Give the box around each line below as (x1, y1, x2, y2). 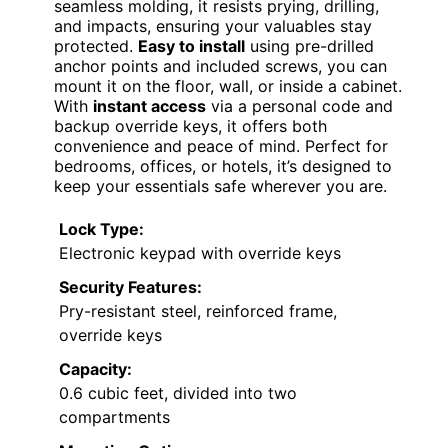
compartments (59, 407, 170, 428)
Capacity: (59, 359, 132, 380)
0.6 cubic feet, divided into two (59, 383, 297, 404)
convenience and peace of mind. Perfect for (54, 136, 388, 157)
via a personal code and (206, 96, 393, 117)
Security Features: (59, 277, 202, 298)
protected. (54, 36, 138, 57)
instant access (93, 96, 206, 117)
